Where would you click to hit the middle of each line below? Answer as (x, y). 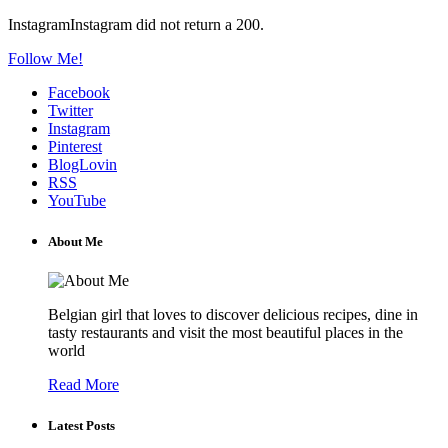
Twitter (70, 110)
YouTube (77, 200)
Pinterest (75, 146)
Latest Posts (81, 426)
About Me (75, 241)
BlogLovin (82, 164)
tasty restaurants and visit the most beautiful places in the (225, 333)
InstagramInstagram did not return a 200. (136, 24)
